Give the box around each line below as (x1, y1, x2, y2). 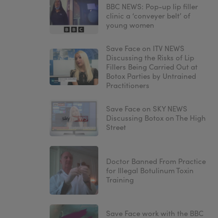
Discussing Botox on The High (106, 113, 206, 123)
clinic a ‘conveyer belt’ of (106, 11, 190, 21)
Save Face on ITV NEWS (106, 43, 184, 54)
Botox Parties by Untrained (106, 71, 196, 81)
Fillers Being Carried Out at (106, 62, 198, 72)
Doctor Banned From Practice (106, 156, 206, 166)
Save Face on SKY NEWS (106, 104, 187, 114)
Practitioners (106, 80, 149, 91)
